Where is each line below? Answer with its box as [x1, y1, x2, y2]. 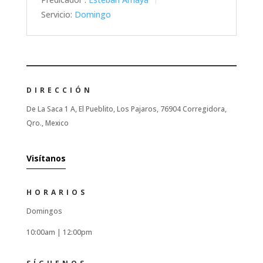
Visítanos [26, 152, 66, 164]
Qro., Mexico [26, 117, 69, 128]
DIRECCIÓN [26, 85, 93, 95]
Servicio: [41, 8, 72, 20]
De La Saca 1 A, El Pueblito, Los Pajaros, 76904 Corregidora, [26, 103, 227, 114]
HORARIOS [26, 187, 87, 197]
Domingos [26, 205, 62, 216]
